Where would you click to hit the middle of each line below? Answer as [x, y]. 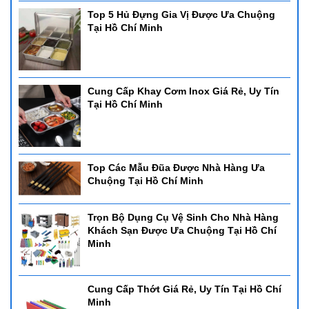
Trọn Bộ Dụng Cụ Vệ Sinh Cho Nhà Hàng [183, 217]
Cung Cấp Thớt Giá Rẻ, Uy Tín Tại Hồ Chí [185, 289]
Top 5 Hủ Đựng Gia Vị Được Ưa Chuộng [181, 14]
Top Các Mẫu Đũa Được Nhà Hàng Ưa [176, 167]
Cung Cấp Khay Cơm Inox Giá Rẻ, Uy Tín [183, 91]
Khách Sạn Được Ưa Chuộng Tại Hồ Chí [182, 230]
